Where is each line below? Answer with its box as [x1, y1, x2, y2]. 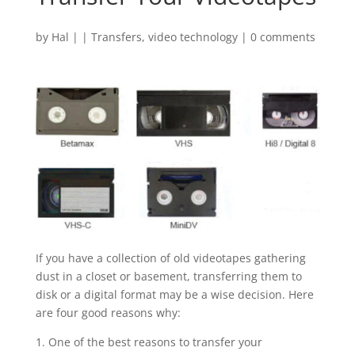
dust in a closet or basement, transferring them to [35, 269, 302, 284]
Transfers [90, 29, 142, 44]
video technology [147, 29, 238, 44]
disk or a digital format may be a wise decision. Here [35, 287, 314, 303]
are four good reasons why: [35, 305, 181, 321]
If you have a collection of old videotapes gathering [35, 250, 306, 266]
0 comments [250, 29, 315, 44]
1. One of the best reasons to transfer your [35, 334, 262, 350]
